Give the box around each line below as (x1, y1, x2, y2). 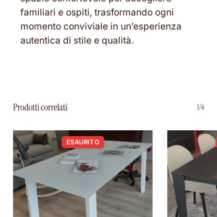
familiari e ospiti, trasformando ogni (20, 7, 174, 18)
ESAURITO (66, 138, 99, 146)
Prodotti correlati (13, 101, 67, 114)
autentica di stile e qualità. (20, 35, 134, 46)
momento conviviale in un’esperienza (20, 21, 182, 32)
